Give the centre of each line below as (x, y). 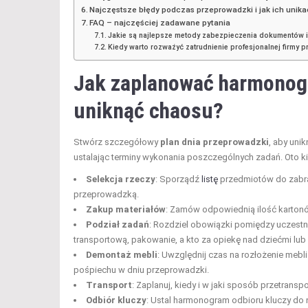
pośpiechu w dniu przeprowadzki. (141, 270)
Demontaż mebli (122, 255)
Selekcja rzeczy (121, 179)
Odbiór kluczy (116, 300)
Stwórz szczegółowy (117, 142)
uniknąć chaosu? (148, 111)
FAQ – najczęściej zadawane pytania (160, 23)
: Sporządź (178, 179)
